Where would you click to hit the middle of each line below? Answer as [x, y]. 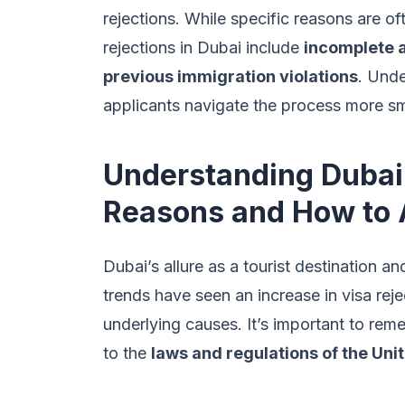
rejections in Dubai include [203, 47]
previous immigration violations [231, 76]
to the [127, 353]
